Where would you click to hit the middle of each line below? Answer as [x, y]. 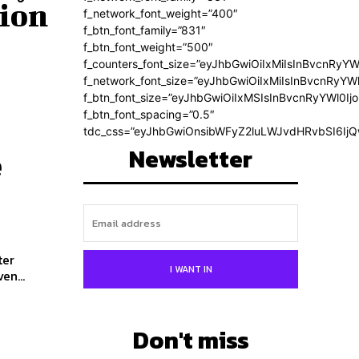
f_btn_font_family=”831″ [145, 30]
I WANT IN [191, 270]
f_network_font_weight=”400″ [161, 14]
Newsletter [191, 159]
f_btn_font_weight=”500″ [148, 47]
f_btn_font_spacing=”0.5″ [149, 115]
